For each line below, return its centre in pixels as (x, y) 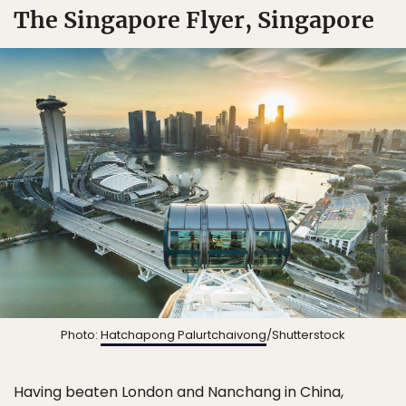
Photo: (81, 335)
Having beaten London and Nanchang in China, (179, 392)
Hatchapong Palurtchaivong (184, 335)
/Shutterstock (306, 335)
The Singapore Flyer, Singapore (194, 19)
